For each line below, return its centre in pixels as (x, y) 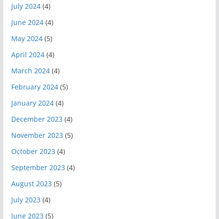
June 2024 (27, 22)
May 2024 (27, 39)
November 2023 (37, 135)
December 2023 (37, 119)
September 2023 (38, 168)
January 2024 (32, 103)
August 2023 (31, 184)
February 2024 (34, 87)
